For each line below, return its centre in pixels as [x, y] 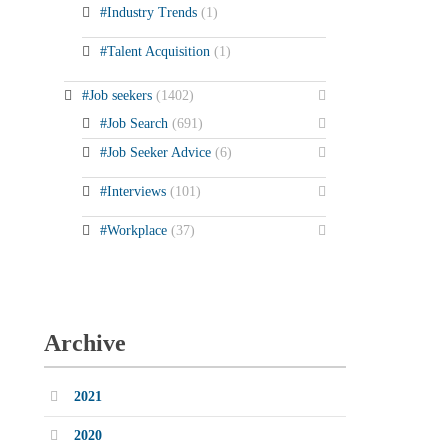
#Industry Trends [150, 12]
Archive [84, 342]
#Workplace [135, 230]
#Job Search [135, 123]
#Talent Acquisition [156, 51]
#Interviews [134, 191]
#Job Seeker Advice [157, 152]
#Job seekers [118, 95]
